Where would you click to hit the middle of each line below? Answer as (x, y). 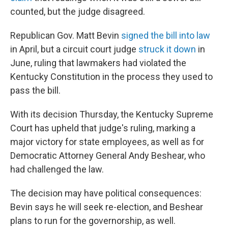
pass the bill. (35, 90)
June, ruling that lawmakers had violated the (98, 63)
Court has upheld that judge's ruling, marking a (103, 128)
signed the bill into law (166, 35)
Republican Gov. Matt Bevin (66, 35)
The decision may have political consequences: (106, 193)
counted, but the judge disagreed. (78, 11)
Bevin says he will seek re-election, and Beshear (107, 207)
